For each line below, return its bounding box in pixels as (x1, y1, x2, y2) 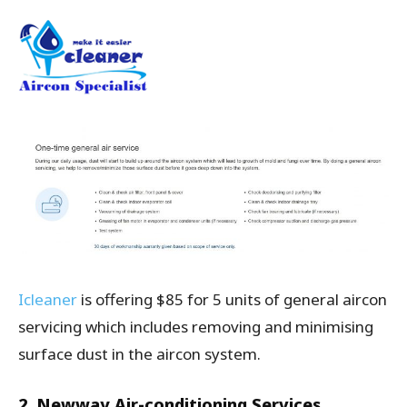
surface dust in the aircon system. (18, 342, 261, 364)
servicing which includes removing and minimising (18, 315, 373, 337)
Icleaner (18, 288, 77, 310)
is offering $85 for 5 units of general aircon (77, 288, 387, 310)
